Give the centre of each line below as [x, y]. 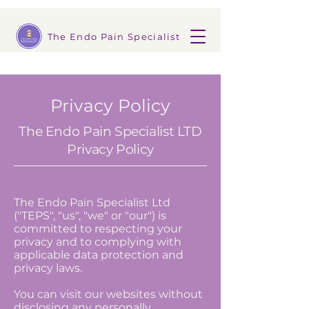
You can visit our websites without [108, 294]
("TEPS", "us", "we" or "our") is [90, 216]
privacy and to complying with [98, 242]
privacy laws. [48, 268]
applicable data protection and [99, 255]
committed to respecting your [98, 229]
